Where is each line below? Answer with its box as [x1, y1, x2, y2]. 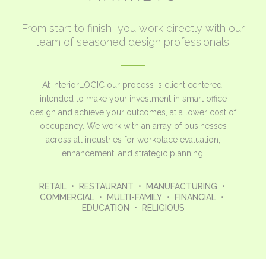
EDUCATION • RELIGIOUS [81, 202, 185, 213]
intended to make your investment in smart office [39, 93, 227, 103]
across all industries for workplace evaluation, [46, 134, 220, 144]
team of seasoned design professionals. [35, 35, 231, 48]
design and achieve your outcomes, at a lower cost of [30, 107, 236, 117]
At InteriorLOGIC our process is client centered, [42, 80, 224, 90]
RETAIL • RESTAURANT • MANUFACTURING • [39, 181, 227, 191]
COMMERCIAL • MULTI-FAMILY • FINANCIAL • [40, 192, 226, 202]
